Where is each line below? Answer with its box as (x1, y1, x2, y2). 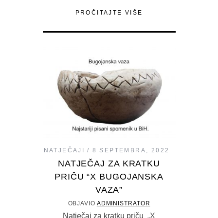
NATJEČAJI (43, 146, 85, 154)
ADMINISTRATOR (96, 200, 150, 207)
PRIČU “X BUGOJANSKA (54, 171, 164, 182)
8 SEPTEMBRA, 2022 (92, 146, 170, 154)
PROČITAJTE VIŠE (75, 9, 143, 16)
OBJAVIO (68, 200, 97, 207)
